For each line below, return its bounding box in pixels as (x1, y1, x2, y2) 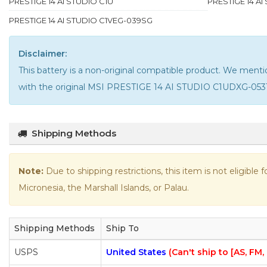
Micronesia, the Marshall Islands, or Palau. (18, 182, 189, 193)
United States (106, 246, 169, 257)
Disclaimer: (18, 48, 67, 59)
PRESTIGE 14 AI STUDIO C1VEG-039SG (9, 15, 153, 25)
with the (18, 81, 55, 92)
